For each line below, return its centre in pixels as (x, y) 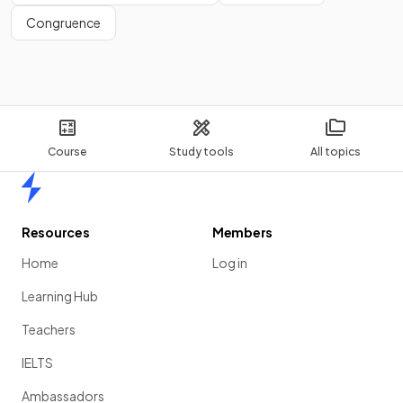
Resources (56, 233)
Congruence (63, 23)
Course (67, 152)
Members (243, 233)
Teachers (49, 330)
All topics (336, 152)
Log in (230, 263)
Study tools (201, 152)
